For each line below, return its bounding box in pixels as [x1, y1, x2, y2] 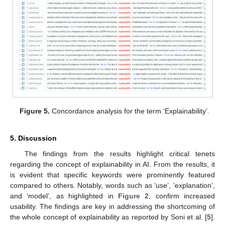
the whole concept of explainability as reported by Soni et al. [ [10, 212, 207, 221]
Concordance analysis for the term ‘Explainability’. [50, 106, 210, 115]
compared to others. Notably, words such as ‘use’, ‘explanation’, [10, 181, 215, 189]
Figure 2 [118, 191, 149, 200]
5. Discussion [10, 134, 57, 142]
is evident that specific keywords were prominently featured [10, 170, 215, 179]
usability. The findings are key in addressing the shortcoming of [10, 202, 215, 210]
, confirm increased [149, 191, 215, 200]
